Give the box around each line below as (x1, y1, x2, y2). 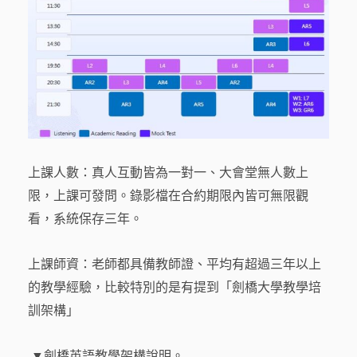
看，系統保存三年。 (28, 211, 143, 227)
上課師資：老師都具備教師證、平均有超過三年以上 (28, 257, 321, 273)
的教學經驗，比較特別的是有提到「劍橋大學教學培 (28, 280, 321, 296)
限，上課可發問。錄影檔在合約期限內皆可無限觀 (28, 188, 308, 204)
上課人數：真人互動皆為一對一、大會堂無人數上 (28, 165, 308, 181)
